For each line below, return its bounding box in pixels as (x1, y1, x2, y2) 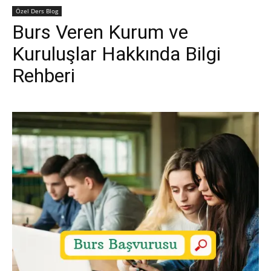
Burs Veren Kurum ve (12, 21, 188, 44)
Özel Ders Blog (16, 7, 58, 15)
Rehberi (12, 64, 75, 87)
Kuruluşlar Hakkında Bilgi (12, 42, 221, 65)
